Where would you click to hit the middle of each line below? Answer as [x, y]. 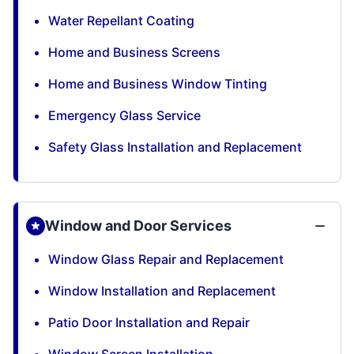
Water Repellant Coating [121, 21]
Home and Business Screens [134, 52]
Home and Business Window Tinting [158, 84]
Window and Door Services [138, 226]
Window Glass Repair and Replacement [166, 259]
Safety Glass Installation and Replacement [175, 147]
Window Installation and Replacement [162, 291]
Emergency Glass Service [124, 115]
